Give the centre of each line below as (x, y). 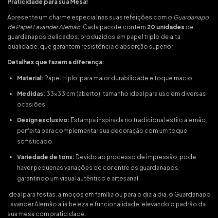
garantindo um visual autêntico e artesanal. (78, 178)
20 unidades (166, 27)
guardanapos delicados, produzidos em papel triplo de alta (94, 36)
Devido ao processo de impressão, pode (135, 157)
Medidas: (31, 93)
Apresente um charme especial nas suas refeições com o (90, 17)
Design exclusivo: (43, 120)
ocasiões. (32, 104)
